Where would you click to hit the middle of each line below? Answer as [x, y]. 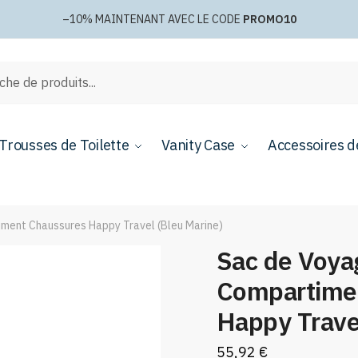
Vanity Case [199, 145]
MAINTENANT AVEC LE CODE [169, 19]
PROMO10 [269, 19]
